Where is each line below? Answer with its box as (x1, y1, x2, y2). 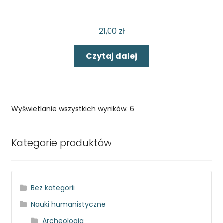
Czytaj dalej (86, 50, 137, 62)
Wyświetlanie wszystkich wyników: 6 (11, 103, 134, 113)
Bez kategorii (31, 183, 75, 193)
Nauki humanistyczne (31, 199, 106, 210)
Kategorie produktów (11, 135, 111, 150)
